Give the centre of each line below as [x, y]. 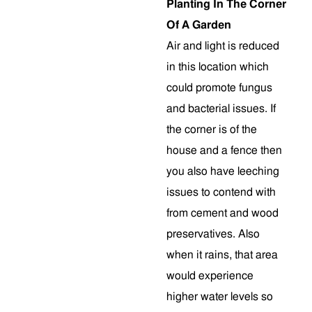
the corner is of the [212, 129]
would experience [210, 275]
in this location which [218, 67]
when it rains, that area [222, 255]
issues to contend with [221, 192]
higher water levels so [220, 296]
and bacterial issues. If [221, 108]
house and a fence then [224, 150]
